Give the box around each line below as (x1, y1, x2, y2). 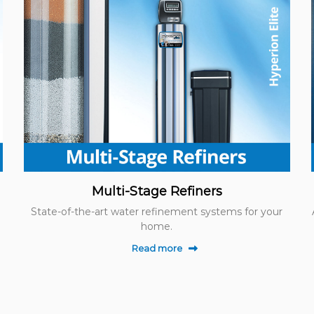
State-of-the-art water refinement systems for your (31, 205, 283, 218)
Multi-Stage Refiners (91, 183, 222, 199)
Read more (131, 242, 182, 254)
